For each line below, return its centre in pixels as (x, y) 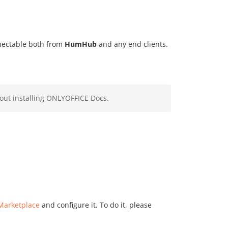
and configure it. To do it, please (96, 205)
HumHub (81, 44)
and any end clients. (132, 44)
